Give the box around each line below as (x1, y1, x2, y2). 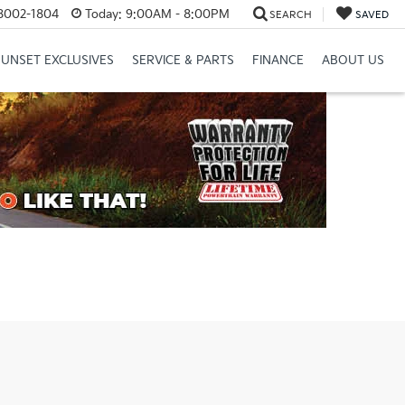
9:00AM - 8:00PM (121, 6, 230, 22)
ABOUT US (321, 53, 384, 69)
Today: (84, 6, 122, 22)
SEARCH (268, 8, 312, 21)
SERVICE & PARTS (131, 53, 234, 69)
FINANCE (251, 53, 304, 69)
